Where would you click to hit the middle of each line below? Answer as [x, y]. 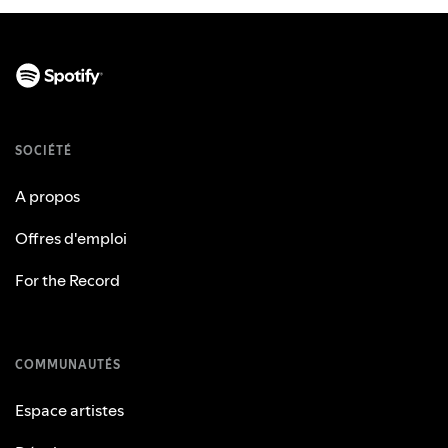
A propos [47, 195]
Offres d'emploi [71, 237]
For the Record [67, 279]
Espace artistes [69, 409]
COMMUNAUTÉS [68, 364]
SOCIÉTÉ [43, 150]
